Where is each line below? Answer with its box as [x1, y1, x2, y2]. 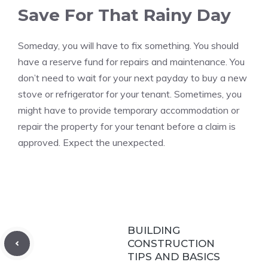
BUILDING [127, 224, 180, 236]
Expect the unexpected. [63, 136, 165, 148]
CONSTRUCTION [127, 237, 215, 249]
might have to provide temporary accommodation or [18, 104, 239, 116]
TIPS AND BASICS [127, 251, 220, 263]
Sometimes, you [174, 88, 242, 100]
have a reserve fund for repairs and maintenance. [18, 56, 227, 68]
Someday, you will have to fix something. [18, 39, 191, 51]
